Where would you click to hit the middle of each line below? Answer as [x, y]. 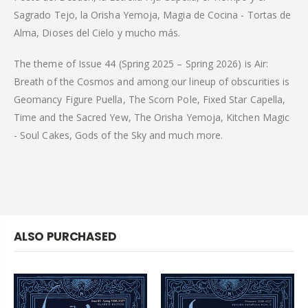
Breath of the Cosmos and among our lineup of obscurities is [152, 81]
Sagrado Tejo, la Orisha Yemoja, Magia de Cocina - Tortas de [153, 15]
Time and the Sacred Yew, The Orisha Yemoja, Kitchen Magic [152, 117]
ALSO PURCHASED [65, 237]
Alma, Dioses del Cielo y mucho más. [97, 33]
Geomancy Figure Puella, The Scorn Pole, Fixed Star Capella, [150, 99]
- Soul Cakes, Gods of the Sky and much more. [119, 135]
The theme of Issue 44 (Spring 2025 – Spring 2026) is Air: [141, 63]
